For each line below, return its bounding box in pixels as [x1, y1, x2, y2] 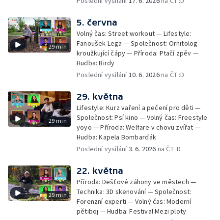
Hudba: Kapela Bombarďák [77, 133, 157, 141]
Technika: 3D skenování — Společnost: [77, 187, 192, 196]
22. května [77, 165, 123, 176]
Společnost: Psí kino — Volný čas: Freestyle [77, 113, 208, 122]
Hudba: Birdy [77, 58, 115, 67]
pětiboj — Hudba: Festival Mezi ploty [77, 207, 187, 216]
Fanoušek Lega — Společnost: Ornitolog [77, 39, 198, 48]
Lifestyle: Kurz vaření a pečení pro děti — [77, 103, 201, 112]
